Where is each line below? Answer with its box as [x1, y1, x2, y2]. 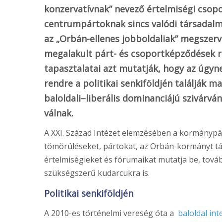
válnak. [44, 107, 73, 119]
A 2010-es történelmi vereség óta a [44, 208, 178, 219]
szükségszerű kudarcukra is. [44, 167, 150, 179]
